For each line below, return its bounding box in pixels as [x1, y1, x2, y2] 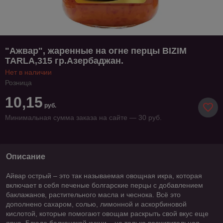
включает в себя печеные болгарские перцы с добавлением [6, 181, 203, 189]
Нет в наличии [5, 68, 52, 76]
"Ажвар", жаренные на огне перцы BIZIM [5, 45, 187, 56]
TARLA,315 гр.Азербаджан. [5, 55, 123, 66]
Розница [5, 78, 32, 87]
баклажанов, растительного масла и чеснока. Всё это [6, 190, 181, 199]
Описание [6, 152, 45, 161]
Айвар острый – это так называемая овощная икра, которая [6, 171, 202, 180]
